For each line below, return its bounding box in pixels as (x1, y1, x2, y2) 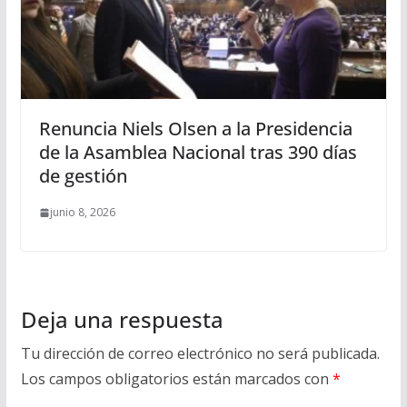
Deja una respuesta (20, 304, 223, 335)
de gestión (38, 164, 127, 189)
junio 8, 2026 (49, 204, 115, 221)
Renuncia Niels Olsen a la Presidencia (38, 116, 352, 142)
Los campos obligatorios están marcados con (20, 369, 333, 390)
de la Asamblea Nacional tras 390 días (38, 140, 357, 165)
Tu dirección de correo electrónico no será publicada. (20, 343, 380, 364)
